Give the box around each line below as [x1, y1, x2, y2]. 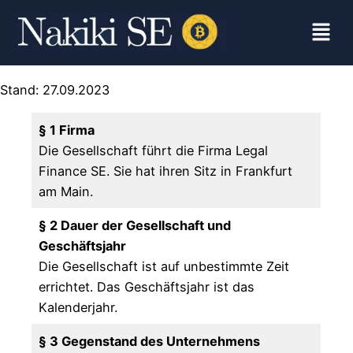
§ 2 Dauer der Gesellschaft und [39, 217, 232, 234]
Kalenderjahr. [39, 299, 118, 316]
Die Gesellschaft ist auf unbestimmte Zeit [39, 258, 290, 275]
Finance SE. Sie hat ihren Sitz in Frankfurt [39, 163, 293, 180]
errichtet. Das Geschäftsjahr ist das [39, 279, 255, 295]
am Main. [39, 184, 94, 200]
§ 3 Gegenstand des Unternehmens [39, 333, 261, 350]
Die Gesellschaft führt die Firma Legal [39, 143, 269, 159]
